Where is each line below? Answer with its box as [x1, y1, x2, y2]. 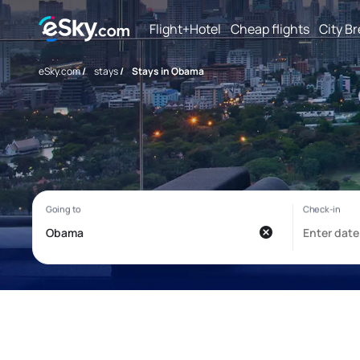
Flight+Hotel [149, 19, 221, 38]
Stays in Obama [132, 64, 204, 78]
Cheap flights [231, 19, 309, 38]
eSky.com [39, 64, 80, 78]
